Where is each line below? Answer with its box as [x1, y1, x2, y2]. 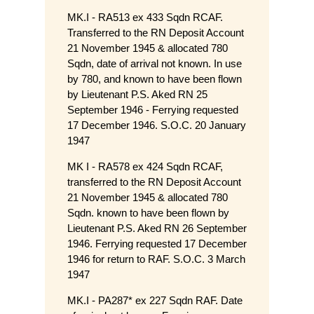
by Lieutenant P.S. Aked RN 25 [67, 88, 207, 101]
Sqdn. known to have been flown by [67, 207, 229, 219]
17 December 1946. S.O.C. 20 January [67, 119, 246, 132]
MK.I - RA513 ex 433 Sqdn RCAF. [67, 11, 223, 24]
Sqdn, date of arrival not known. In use [67, 57, 242, 70]
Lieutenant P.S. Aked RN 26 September [67, 222, 247, 235]
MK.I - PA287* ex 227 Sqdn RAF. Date [67, 294, 243, 307]
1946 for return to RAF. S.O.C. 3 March [67, 253, 245, 266]
